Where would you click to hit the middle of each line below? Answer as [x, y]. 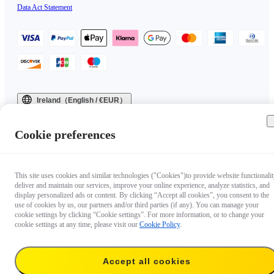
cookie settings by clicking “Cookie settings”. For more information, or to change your [139, 215]
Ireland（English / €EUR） [82, 100]
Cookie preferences [65, 135]
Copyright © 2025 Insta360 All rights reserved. [86, 114]
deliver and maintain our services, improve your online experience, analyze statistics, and [142, 185]
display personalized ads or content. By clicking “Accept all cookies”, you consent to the [142, 195]
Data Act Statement [45, 7]
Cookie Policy [160, 224]
